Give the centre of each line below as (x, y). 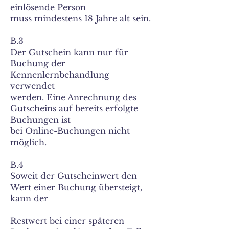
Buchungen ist (40, 120)
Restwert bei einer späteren (67, 221)
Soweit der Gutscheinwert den (74, 176)
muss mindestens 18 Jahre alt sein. (81, 18)
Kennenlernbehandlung (60, 75)
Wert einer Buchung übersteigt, (76, 187)
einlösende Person (48, 7)
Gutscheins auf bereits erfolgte (74, 108)
